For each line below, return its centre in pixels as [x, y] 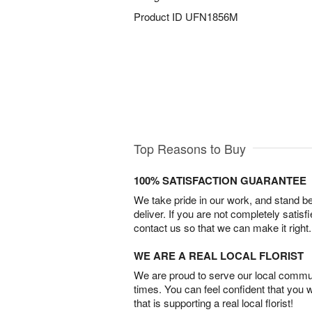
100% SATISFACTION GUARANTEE [220, 181]
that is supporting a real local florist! [213, 303]
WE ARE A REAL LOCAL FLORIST [219, 256]
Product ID [159, 16]
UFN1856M [212, 16]
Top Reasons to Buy [190, 149]
